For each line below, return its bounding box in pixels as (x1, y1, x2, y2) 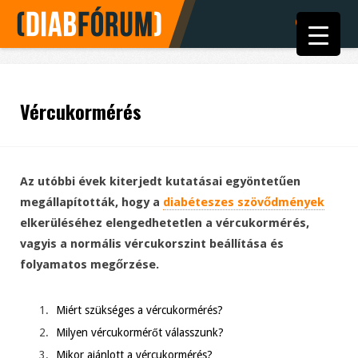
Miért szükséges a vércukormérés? (56, 304, 223, 317)
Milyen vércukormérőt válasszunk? (56, 326, 224, 340)
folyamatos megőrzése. (20, 257, 159, 272)
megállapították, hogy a (20, 195, 163, 210)
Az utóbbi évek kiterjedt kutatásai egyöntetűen (20, 174, 300, 189)
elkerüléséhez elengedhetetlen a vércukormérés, (20, 216, 309, 231)
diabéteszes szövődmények (163, 195, 324, 210)
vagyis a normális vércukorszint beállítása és (20, 237, 284, 252)
